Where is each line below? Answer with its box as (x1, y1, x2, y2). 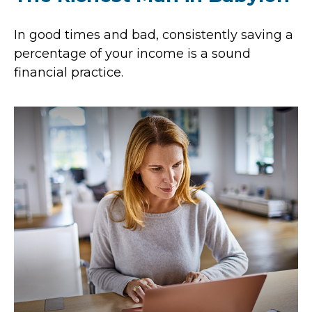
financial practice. (14, 64, 123, 80)
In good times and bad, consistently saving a (14, 26, 293, 42)
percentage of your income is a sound (14, 45, 251, 61)
